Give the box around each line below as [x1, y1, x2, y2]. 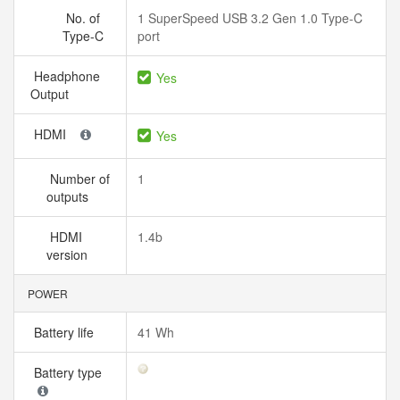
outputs [46, 187, 96, 205]
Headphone [30, 67, 100, 85]
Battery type [30, 363, 109, 381]
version [46, 246, 95, 263]
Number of [46, 170, 110, 187]
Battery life [30, 323, 101, 341]
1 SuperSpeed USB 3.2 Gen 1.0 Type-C [137, 9, 362, 27]
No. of [62, 9, 100, 27]
